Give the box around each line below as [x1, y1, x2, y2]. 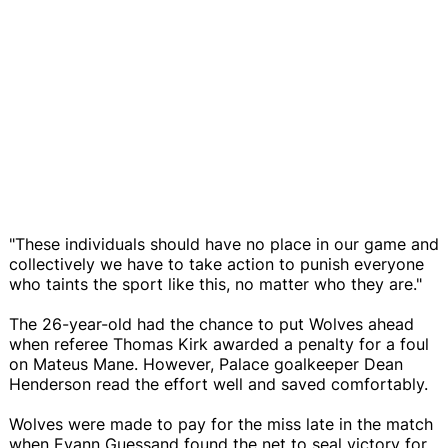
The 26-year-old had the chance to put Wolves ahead [9, 313, 414, 334]
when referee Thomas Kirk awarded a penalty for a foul [9, 333, 429, 354]
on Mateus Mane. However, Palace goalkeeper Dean [9, 353, 403, 374]
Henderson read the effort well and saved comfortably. [9, 373, 428, 394]
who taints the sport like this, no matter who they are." [9, 273, 422, 294]
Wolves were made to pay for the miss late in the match [9, 413, 433, 434]
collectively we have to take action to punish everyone [9, 253, 424, 274]
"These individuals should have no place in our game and [9, 233, 439, 254]
